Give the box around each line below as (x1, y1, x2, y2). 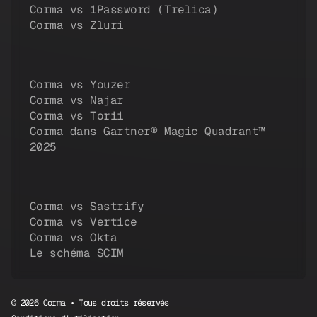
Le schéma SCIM (29, 246, 124, 261)
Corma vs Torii (29, 108, 124, 124)
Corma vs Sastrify (29, 199, 144, 214)
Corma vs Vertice (29, 214, 137, 230)
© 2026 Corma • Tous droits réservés (11, 297, 169, 309)
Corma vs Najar (29, 93, 124, 108)
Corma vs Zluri (29, 18, 124, 33)
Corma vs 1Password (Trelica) (29, 2, 219, 18)
